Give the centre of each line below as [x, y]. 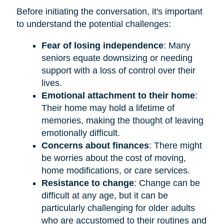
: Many [177, 45]
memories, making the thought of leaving [122, 120]
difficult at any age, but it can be [104, 195]
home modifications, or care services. [115, 170]
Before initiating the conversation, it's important [109, 11]
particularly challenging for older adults [118, 208]
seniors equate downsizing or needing [117, 58]
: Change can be [167, 183]
